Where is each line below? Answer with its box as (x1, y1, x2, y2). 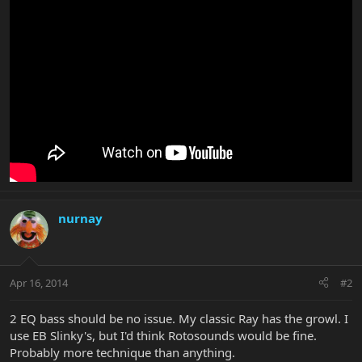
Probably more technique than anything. (10, 343, 235, 360)
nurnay (58, 210, 103, 227)
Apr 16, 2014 (10, 275, 68, 290)
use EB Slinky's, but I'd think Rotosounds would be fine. (10, 326, 317, 343)
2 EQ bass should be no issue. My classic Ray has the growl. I (10, 309, 348, 326)
